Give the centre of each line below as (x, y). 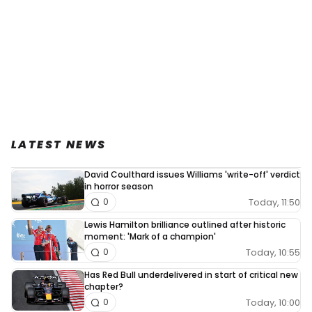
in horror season (119, 187)
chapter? (104, 287)
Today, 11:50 (274, 202)
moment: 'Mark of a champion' (150, 237)
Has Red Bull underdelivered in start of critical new (191, 275)
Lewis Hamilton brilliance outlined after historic (185, 225)
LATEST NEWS (59, 145)
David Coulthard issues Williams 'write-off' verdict (192, 175)
